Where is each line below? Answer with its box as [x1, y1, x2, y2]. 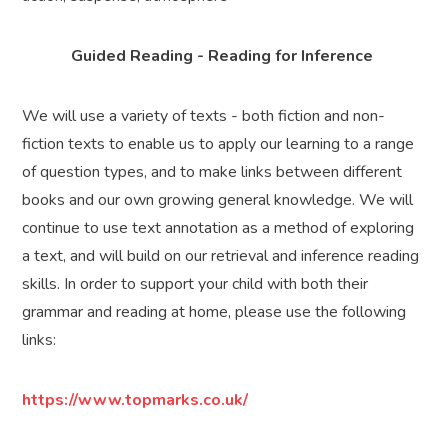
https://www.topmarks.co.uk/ [22, 389, 249, 412]
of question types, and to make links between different [22, 161, 403, 184]
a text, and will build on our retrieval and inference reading [22, 245, 420, 268]
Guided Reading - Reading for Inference [71, 45, 377, 68]
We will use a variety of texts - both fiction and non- [22, 105, 386, 128]
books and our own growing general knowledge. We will [22, 189, 414, 212]
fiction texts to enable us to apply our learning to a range [22, 133, 415, 156]
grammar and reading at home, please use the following [22, 301, 407, 324]
